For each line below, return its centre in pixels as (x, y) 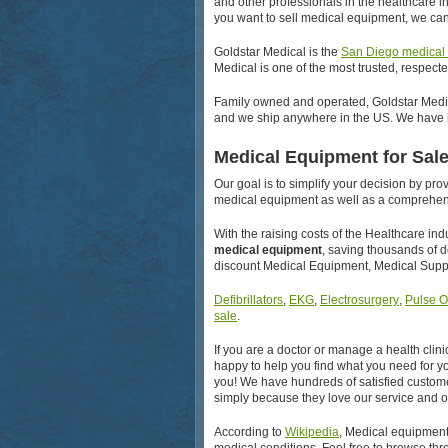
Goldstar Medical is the (277, 52)
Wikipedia (312, 432)
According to (249, 432)
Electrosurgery (359, 300)
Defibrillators (248, 300)
